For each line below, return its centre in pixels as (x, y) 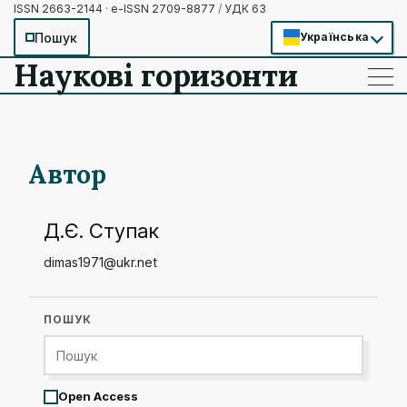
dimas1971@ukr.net (100, 262)
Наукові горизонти (156, 75)
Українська (334, 37)
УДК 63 (244, 9)
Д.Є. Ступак (101, 231)
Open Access (98, 396)
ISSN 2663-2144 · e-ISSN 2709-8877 (116, 9)
